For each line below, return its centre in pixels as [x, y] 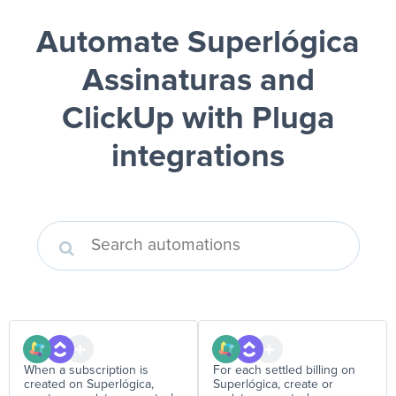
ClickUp [118, 119]
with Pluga [254, 119]
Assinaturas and [198, 81]
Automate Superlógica [198, 43]
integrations [198, 157]
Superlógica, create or [273, 385]
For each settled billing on [284, 370]
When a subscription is [86, 370]
